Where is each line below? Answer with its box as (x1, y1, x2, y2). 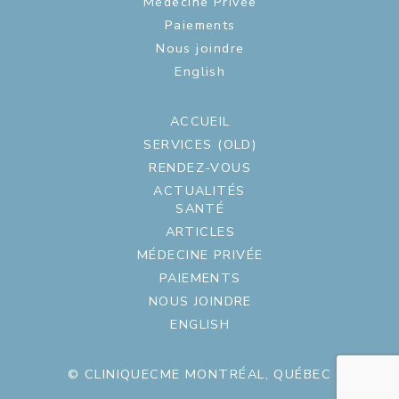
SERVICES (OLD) (143, 134, 257, 153)
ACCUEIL (169, 111, 231, 130)
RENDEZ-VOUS (149, 158, 252, 176)
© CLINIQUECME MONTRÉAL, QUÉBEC (67, 364, 332, 383)
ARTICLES (165, 222, 236, 240)
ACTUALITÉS (153, 181, 246, 199)
